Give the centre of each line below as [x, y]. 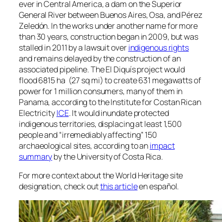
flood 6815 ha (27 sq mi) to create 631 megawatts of [110, 81]
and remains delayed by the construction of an [100, 59]
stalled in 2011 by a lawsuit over [74, 48]
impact [162, 146]
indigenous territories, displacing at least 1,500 [101, 124]
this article [119, 187]
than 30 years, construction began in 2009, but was [109, 37]
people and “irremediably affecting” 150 [88, 135]
